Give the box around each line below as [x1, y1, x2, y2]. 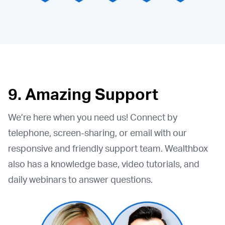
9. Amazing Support [8, 83, 158, 104]
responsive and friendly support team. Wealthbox [8, 142, 208, 154]
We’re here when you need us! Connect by [8, 111, 177, 123]
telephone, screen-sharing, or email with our [8, 127, 187, 138]
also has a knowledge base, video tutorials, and [8, 158, 199, 169]
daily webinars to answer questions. [8, 173, 153, 185]
